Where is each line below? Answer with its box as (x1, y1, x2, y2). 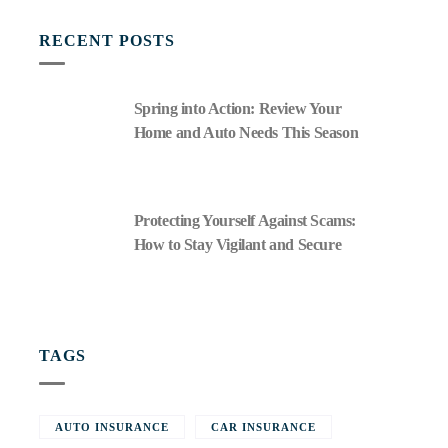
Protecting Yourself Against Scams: (133, 212, 356, 229)
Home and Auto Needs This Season (133, 124, 359, 141)
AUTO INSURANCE (54, 421, 169, 433)
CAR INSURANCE (210, 421, 316, 433)
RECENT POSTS (38, 32, 175, 49)
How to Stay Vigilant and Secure (133, 236, 342, 253)
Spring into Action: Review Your (133, 100, 342, 117)
